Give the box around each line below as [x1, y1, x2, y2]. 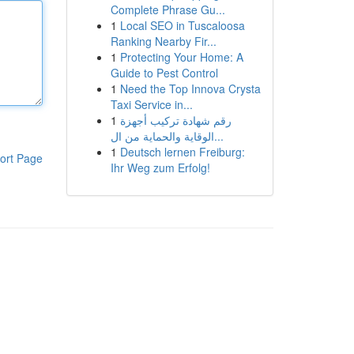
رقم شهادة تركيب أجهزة [119, 112, 232, 128]
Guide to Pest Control [110, 65, 218, 81]
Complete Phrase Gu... [110, 2, 225, 17]
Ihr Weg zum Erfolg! [110, 160, 210, 175]
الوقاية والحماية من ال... [213, 128, 224, 144]
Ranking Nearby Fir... [110, 33, 217, 49]
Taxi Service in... [110, 96, 193, 112]
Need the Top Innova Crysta [119, 81, 261, 96]
